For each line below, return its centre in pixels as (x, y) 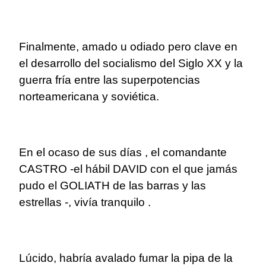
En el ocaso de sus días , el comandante (123, 153)
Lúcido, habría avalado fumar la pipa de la (126, 258)
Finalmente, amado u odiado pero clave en (128, 47)
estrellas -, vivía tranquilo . (85, 202)
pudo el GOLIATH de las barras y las (113, 186)
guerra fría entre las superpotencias (110, 80)
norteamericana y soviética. (89, 97)
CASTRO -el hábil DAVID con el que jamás (128, 169)
